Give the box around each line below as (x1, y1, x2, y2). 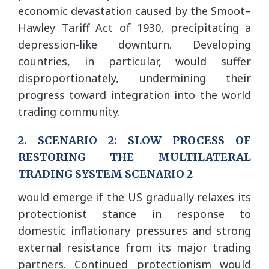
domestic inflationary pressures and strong (18, 223, 251, 238)
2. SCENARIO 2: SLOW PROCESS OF (18, 133, 251, 147)
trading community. (18, 104, 120, 119)
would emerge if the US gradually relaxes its (18, 189, 251, 204)
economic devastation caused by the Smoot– (18, 3, 251, 18)
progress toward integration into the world (18, 87, 251, 102)
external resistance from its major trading (18, 240, 251, 255)
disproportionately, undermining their (18, 70, 251, 85)
